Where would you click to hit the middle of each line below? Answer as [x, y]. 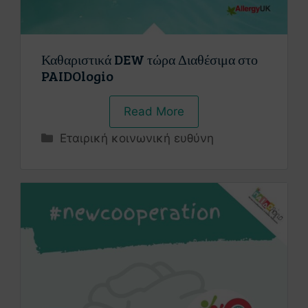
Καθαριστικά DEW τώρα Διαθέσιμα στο [150, 59]
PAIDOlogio [77, 75]
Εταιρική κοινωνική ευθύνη [137, 138]
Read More [154, 111]
